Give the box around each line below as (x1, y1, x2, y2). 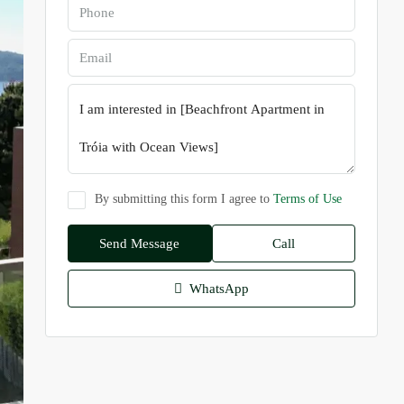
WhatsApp (186, 281, 249, 296)
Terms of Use (273, 192, 342, 206)
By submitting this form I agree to (95, 192, 273, 206)
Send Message (99, 236, 180, 251)
